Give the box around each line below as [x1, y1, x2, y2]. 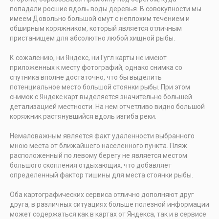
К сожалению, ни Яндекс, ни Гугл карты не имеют [10, 54, 167, 62]
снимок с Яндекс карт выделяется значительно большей [10, 93, 192, 101]
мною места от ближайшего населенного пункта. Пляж [10, 142, 187, 150]
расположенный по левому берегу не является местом [10, 152, 187, 160]
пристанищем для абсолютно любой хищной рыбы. [10, 34, 175, 43]
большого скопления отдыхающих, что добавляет [10, 161, 172, 170]
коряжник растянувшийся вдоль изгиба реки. [10, 112, 156, 121]
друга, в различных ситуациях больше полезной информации [10, 200, 209, 209]
